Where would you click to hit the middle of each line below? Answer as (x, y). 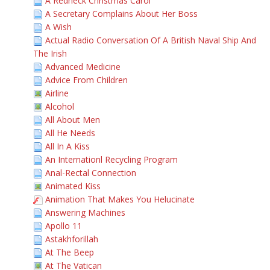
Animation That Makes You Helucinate (120, 199)
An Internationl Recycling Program (111, 159)
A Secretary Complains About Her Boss (121, 14)
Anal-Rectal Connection (91, 173)
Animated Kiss (73, 186)
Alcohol (60, 106)
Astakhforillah (72, 239)
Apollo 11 (64, 226)
